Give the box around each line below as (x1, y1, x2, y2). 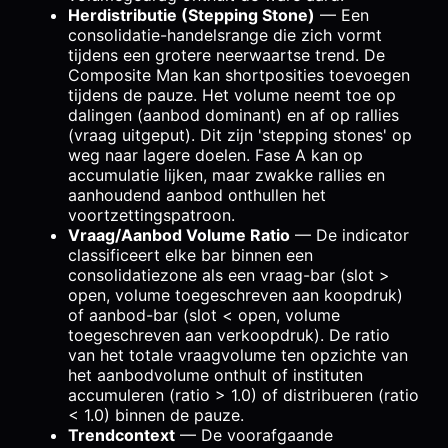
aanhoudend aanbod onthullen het (68, 184, 326, 205)
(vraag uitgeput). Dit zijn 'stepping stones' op (68, 124, 412, 145)
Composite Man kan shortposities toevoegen (68, 64, 410, 85)
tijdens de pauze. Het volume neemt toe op (68, 84, 396, 105)
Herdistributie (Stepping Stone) (68, 4, 315, 25)
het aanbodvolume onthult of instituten (68, 364, 363, 385)
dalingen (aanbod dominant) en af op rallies (68, 104, 399, 125)
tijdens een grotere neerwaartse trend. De (68, 44, 385, 65)
